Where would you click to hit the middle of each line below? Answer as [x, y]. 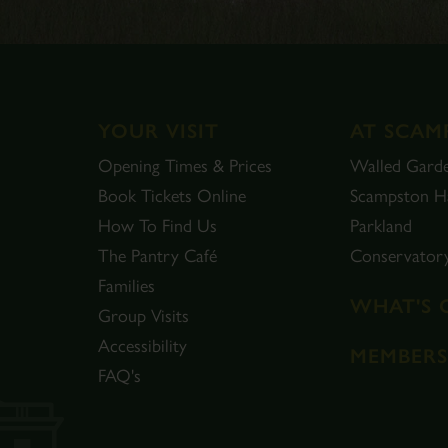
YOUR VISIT [158, 131]
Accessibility [142, 346]
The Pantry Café [157, 256]
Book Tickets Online [172, 196]
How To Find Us [157, 226]
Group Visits [143, 316]
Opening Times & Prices [185, 166]
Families [126, 286]
